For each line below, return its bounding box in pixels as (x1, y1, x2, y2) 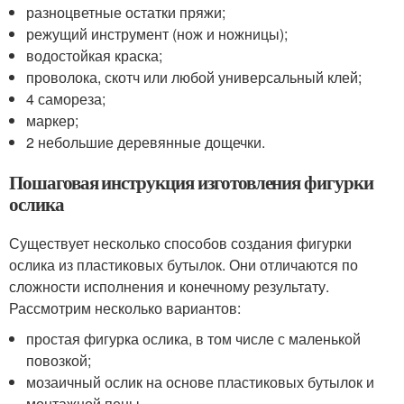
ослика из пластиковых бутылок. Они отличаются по (9, 253, 358, 275)
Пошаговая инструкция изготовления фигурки (9, 168, 373, 196)
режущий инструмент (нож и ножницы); (26, 23, 289, 44)
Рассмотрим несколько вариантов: (9, 297, 241, 318)
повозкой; (26, 349, 92, 371)
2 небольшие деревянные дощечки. (26, 131, 266, 152)
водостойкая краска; (26, 44, 163, 66)
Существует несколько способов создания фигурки (9, 232, 352, 253)
